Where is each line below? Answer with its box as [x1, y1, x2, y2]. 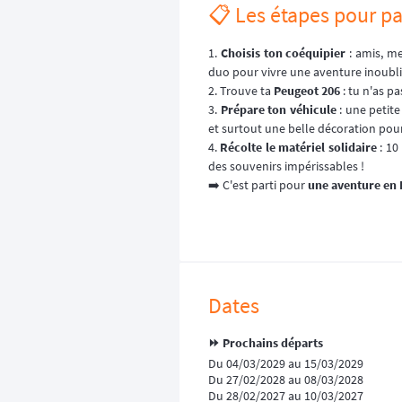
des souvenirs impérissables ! [208, 158, 364, 175]
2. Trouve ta [208, 83, 274, 100]
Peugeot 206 [274, 83, 340, 100]
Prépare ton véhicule [220, 101, 336, 118]
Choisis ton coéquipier [220, 45, 346, 62]
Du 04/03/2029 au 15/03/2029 [208, 355, 363, 372]
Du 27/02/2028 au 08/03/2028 [208, 371, 363, 389]
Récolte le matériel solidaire [220, 139, 377, 156]
